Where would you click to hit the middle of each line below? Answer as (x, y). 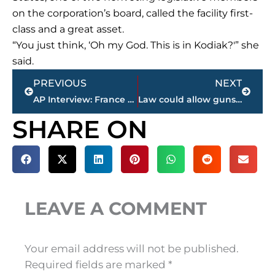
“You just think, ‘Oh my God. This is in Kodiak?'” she (136, 45)
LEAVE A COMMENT (116, 209)
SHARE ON (80, 130)
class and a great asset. (68, 29)
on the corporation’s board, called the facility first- (133, 14)
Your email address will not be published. (132, 249)
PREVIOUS (60, 83)
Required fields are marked (96, 265)
